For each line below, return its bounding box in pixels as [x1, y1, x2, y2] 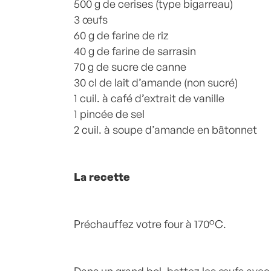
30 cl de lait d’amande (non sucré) [74, 76, 238, 89]
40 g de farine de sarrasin [74, 44, 196, 57]
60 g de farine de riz [74, 28, 169, 42]
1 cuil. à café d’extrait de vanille [74, 91, 224, 105]
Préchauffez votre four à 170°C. [74, 217, 226, 230]
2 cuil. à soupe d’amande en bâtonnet [74, 123, 257, 136]
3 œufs [74, 13, 108, 26]
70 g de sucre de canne [74, 60, 186, 73]
